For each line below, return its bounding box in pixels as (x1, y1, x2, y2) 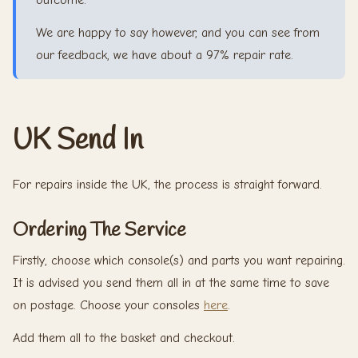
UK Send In (13, 121, 143, 160)
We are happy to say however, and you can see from (36, 25, 320, 40)
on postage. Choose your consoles (13, 297, 204, 312)
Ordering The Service (13, 217, 186, 244)
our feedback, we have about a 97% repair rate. (36, 47, 293, 62)
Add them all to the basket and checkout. (13, 330, 235, 345)
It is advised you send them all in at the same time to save (13, 275, 329, 290)
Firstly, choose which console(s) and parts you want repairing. (13, 253, 345, 268)
